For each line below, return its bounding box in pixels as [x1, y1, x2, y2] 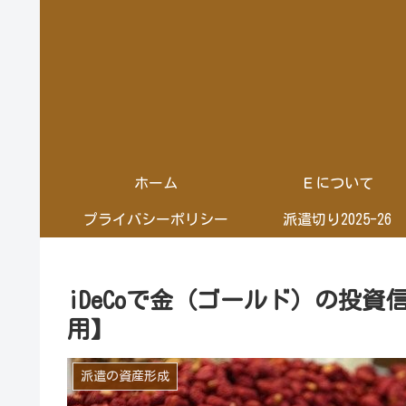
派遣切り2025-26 [283, 211, 391, 227]
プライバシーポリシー [83, 211, 228, 227]
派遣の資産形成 [80, 370, 169, 383]
